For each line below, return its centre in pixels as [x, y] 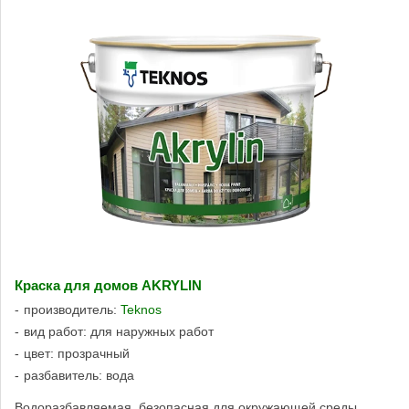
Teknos [141, 309]
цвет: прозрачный [77, 353]
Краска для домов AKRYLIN [108, 285]
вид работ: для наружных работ [119, 331]
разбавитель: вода [79, 375]
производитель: [72, 309]
